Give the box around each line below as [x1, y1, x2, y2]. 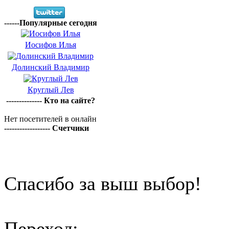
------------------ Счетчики [4, 124, 89, 132]
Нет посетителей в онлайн [4, 114, 97, 123]
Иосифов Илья [25, 40, 76, 49]
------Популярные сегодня [4, 18, 97, 27]
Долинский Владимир [12, 63, 89, 72]
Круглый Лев [27, 85, 74, 94]
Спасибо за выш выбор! [4, 173, 201, 194]
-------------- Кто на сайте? [6, 96, 95, 105]
